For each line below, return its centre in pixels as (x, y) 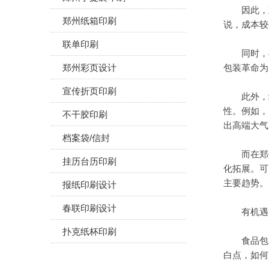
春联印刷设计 (89, 208)
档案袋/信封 (86, 138)
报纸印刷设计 (89, 185)
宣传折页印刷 (89, 91)
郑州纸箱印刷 (89, 21)
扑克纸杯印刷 (89, 231)
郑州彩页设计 (89, 68)
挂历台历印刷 (89, 161)
